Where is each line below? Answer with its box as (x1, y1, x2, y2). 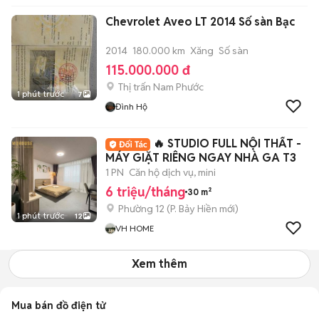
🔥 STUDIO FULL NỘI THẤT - (153, 136, 301, 151)
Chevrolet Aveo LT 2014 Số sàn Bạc (105, 14, 295, 29)
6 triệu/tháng (105, 184, 185, 200)
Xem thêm (132, 256, 187, 271)
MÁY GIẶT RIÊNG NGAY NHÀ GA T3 (105, 150, 296, 165)
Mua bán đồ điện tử (11, 299, 105, 312)
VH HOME (115, 223, 154, 234)
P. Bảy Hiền (170, 202, 217, 215)
